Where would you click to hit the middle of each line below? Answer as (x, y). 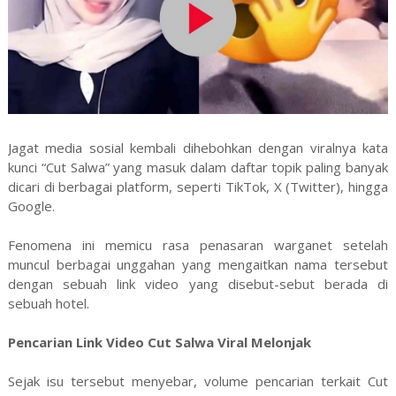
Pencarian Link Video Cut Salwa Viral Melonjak (159, 342)
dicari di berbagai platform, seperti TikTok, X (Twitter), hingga (198, 186)
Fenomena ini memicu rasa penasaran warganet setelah (198, 244)
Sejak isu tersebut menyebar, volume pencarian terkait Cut (198, 381)
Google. (31, 206)
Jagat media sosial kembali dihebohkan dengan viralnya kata (198, 147)
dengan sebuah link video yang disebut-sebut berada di (198, 283)
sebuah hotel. (48, 303)
